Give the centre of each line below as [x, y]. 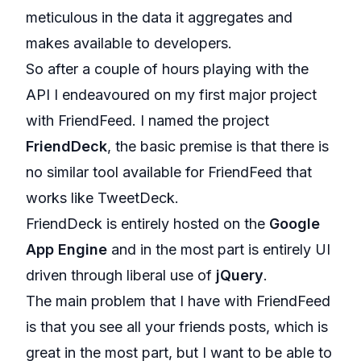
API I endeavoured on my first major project [171, 95]
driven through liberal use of [121, 275]
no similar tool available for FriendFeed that [169, 172]
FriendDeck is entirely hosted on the [147, 224]
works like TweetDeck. [102, 198]
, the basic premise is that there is [218, 146]
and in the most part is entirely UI [219, 249]
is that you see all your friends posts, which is [177, 327]
